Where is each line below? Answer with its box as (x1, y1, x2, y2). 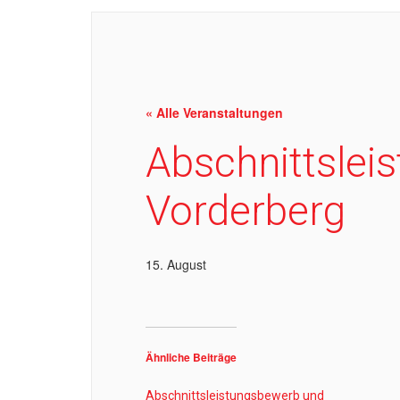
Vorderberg (146, 187, 346, 235)
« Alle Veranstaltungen (146, 104, 283, 121)
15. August (146, 255, 206, 273)
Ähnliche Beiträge (146, 349, 237, 365)
